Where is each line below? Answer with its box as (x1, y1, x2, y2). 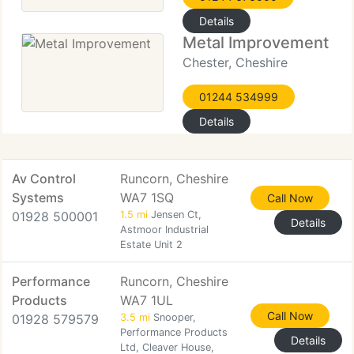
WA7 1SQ (120, 190, 174, 205)
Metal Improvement (183, 33, 329, 52)
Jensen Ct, (148, 209, 201, 220)
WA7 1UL (120, 292, 173, 308)
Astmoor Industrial (120, 224, 209, 235)
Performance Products (120, 326, 228, 338)
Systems (12, 190, 64, 205)
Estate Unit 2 (120, 239, 183, 250)
